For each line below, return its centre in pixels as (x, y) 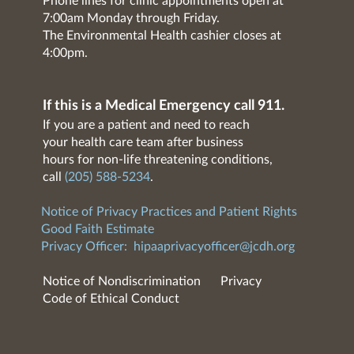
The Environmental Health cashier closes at (162, 36)
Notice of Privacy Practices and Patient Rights (169, 212)
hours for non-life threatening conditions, (157, 160)
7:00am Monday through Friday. (131, 19)
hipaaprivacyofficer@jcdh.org (214, 247)
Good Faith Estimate (97, 230)
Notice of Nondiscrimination (121, 282)
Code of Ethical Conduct (111, 299)
